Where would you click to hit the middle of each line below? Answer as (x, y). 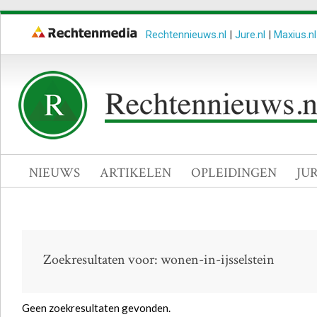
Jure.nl (250, 35)
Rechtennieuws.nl (186, 35)
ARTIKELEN (136, 173)
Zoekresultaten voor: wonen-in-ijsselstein (159, 260)
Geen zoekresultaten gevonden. (96, 308)
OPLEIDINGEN (234, 173)
